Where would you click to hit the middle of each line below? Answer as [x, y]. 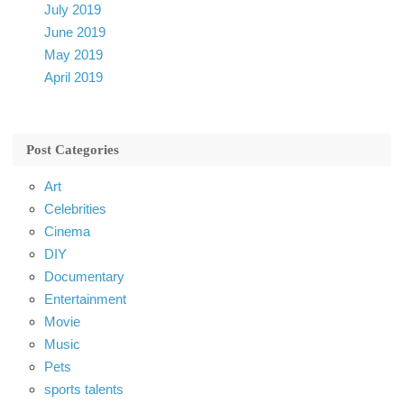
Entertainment [85, 298]
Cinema [67, 231]
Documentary [84, 276]
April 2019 [73, 77]
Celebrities [75, 208]
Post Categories [73, 149]
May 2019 [73, 54]
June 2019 [75, 32]
